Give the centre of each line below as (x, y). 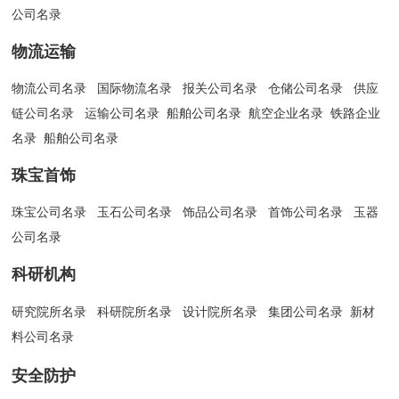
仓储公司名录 (306, 89)
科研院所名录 (135, 311)
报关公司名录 (220, 89)
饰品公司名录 (220, 212)
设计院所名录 (220, 311)
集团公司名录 (306, 311)
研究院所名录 (49, 311)
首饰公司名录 (308, 212)
